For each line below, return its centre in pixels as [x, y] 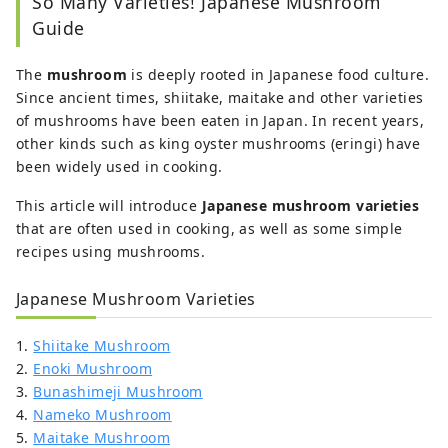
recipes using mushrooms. [111, 252]
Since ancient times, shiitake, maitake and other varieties [220, 98]
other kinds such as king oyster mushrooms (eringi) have [218, 144]
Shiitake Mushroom [102, 346]
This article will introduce [109, 206]
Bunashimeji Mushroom [118, 392]
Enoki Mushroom [93, 369]
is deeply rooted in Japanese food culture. [278, 75]
